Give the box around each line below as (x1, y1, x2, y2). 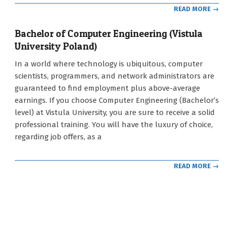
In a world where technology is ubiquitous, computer (15, 59, 203, 68)
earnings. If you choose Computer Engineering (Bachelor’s (15, 95, 219, 105)
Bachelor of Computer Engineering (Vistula (15, 27, 203, 40)
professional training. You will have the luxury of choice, (15, 120, 213, 129)
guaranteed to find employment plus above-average (15, 83, 200, 93)
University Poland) (15, 40, 97, 52)
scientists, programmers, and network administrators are (15, 71, 214, 81)
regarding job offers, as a (15, 132, 102, 141)
